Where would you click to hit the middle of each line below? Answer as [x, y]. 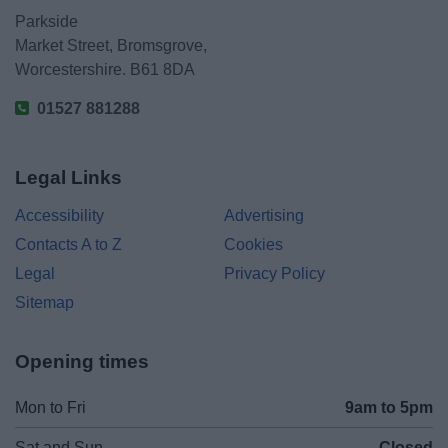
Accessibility [60, 216]
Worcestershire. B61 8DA [105, 70]
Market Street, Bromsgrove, [111, 46]
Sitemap [45, 303]
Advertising [264, 216]
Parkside [47, 22]
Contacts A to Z [69, 245]
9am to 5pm [388, 408]
